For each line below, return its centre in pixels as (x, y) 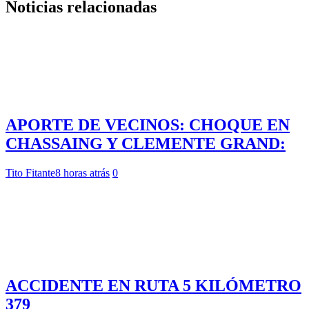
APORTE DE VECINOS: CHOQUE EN (148, 125)
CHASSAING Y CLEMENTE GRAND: (146, 144)
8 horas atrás (82, 173)
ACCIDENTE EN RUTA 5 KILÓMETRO (153, 285)
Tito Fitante (30, 173)
